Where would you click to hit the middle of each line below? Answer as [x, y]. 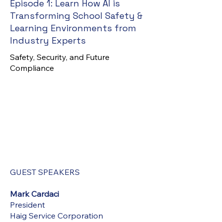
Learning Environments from [73, 28]
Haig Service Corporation [56, 216]
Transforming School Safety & [76, 16]
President [28, 205]
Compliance [32, 68]
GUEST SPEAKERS [45, 172]
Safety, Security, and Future [60, 57]
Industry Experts [48, 40]
